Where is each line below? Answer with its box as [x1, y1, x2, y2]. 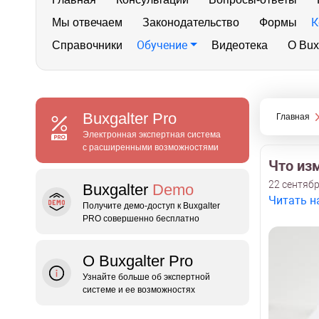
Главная [276, 112, 310, 122]
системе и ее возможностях [83, 285, 195, 295]
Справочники [52, 39, 122, 51]
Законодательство [142, 16, 239, 28]
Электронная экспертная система [83, 130, 221, 140]
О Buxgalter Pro [83, 252, 193, 270]
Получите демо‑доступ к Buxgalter [83, 201, 220, 211]
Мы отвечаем [52, 16, 122, 28]
